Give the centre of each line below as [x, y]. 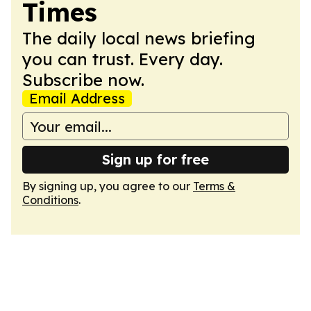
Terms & [214, 186]
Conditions [50, 200]
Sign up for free [155, 159]
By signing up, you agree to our [108, 186]
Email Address [77, 98]
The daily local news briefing [139, 38]
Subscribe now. [83, 80]
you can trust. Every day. [123, 59]
